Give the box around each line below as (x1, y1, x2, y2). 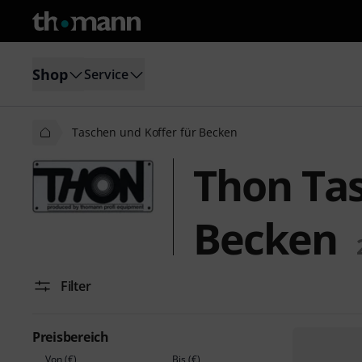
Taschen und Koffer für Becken (72, 124, 238, 140)
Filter (61, 277, 91, 295)
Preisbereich (32, 328, 109, 346)
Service (84, 65, 128, 83)
